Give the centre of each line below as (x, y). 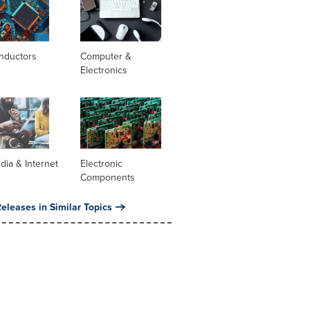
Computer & (106, 56)
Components (107, 178)
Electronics (103, 70)
